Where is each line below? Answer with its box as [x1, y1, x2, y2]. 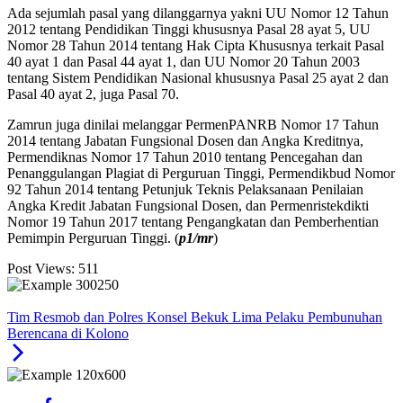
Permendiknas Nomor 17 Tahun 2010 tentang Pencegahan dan [7, 149, 363, 166]
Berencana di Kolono [7, 326, 129, 342]
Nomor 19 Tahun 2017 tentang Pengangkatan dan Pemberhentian [7, 214, 379, 230]
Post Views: [7, 261, 75, 277]
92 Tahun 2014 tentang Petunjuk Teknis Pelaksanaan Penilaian [7, 182, 363, 198]
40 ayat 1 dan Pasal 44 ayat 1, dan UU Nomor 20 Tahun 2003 [7, 54, 360, 70]
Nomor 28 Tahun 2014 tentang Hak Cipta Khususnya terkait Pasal [7, 38, 384, 54]
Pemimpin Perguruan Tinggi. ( [7, 230, 179, 246]
